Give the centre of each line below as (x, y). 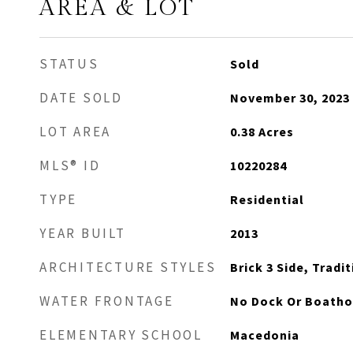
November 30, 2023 (290, 98)
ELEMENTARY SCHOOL (121, 335)
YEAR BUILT (83, 233)
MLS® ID (70, 165)
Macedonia (264, 335)
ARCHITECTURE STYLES (128, 267)
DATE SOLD (81, 98)
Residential (267, 199)
